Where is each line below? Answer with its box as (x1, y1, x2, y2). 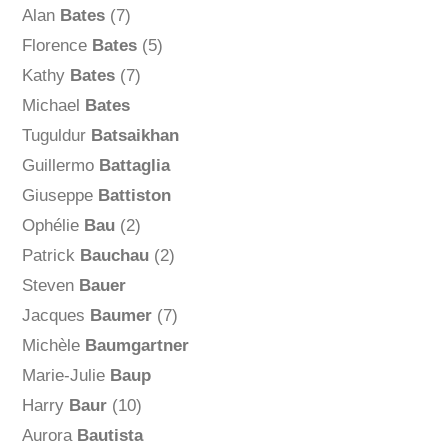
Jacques (21, 306, 90, 326)
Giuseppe (21, 186, 98, 206)
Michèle (21, 336, 85, 356)
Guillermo (21, 156, 99, 176)
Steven (21, 276, 79, 296)
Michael (21, 96, 85, 116)
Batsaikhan (90, 126, 179, 146)
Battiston (97, 186, 171, 206)
